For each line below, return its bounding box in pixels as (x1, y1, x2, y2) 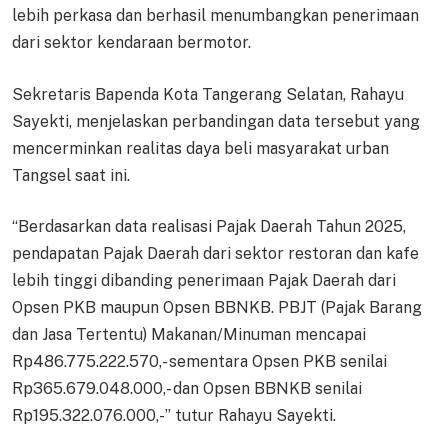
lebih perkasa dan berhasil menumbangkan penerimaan (12, 6, 419, 26)
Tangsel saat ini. (12, 165, 130, 185)
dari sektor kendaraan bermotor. (12, 33, 251, 53)
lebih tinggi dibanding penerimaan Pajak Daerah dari (12, 271, 396, 291)
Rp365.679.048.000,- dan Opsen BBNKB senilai (12, 379, 362, 399)
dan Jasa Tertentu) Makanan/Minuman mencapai (12, 325, 366, 345)
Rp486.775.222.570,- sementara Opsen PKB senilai (12, 352, 387, 372)
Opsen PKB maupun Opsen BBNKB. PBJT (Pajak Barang (12, 298, 422, 318)
